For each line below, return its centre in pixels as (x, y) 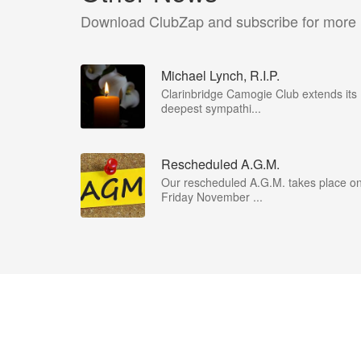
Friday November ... (212, 196)
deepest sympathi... (211, 108)
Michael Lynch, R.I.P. (220, 75)
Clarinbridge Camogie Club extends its (259, 93)
